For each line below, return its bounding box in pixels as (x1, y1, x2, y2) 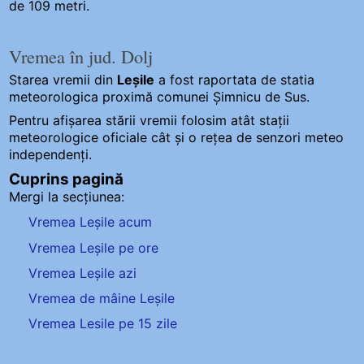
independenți (9, 146, 89, 163)
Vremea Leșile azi (28, 264, 137, 281)
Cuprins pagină (9, 170, 124, 189)
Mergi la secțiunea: (9, 188, 125, 206)
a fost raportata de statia (154, 71, 315, 89)
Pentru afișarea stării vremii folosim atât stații (9, 112, 290, 129)
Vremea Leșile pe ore (28, 239, 159, 256)
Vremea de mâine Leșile (28, 289, 175, 306)
